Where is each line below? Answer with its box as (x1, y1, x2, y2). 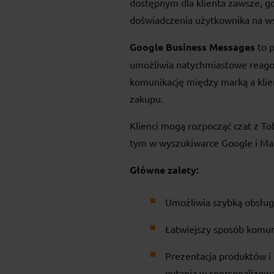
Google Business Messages (130, 40, 255, 54)
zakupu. (130, 92, 166, 105)
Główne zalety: (130, 163, 199, 177)
